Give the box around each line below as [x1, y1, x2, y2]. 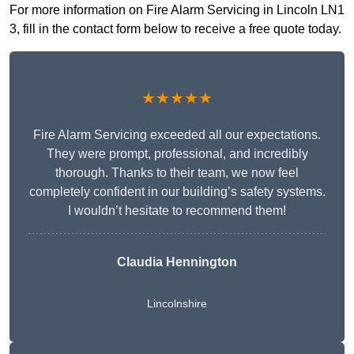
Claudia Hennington [117, 255, 237, 269]
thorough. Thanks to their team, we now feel [55, 166, 299, 180]
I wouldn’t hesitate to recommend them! [68, 204, 286, 218]
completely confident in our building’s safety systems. [28, 185, 326, 199]
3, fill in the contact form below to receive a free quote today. [9, 22, 341, 36]
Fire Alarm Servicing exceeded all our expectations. [33, 128, 321, 142]
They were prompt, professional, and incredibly [46, 147, 308, 161]
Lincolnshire [147, 297, 207, 311]
